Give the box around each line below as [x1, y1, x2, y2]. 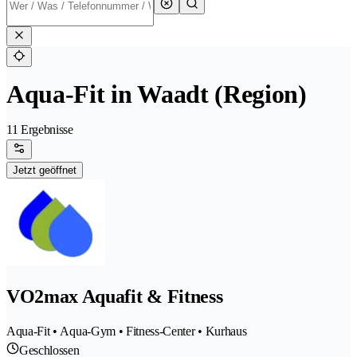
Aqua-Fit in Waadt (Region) [6, 80, 307, 109]
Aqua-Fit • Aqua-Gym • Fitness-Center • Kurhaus [6, 324, 247, 339]
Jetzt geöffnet [13, 164, 76, 177]
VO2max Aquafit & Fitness [6, 286, 223, 308]
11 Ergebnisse [6, 123, 73, 137]
